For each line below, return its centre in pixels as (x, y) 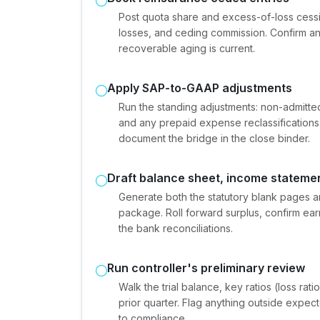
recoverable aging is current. (187, 48)
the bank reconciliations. (176, 228)
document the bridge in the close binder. (214, 138)
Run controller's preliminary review (206, 268)
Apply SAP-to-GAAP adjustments (200, 88)
